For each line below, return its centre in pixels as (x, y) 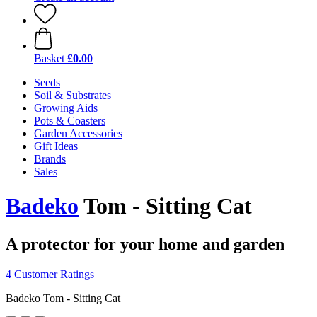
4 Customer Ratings (50, 274)
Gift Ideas (56, 146)
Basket (49, 58)
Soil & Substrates (73, 95)
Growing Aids (66, 108)
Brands (50, 159)
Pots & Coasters (70, 121)
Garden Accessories (78, 133)
